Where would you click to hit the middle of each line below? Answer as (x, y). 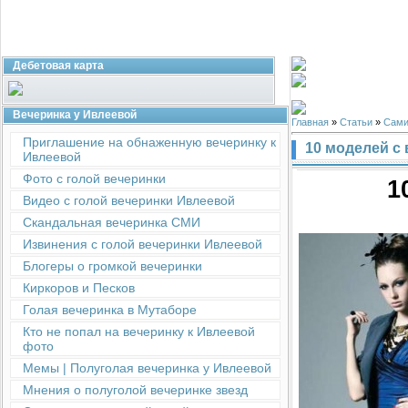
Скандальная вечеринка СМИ (112, 222)
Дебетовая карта (58, 66)
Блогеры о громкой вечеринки (112, 266)
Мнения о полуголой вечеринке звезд (135, 390)
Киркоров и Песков (79, 288)
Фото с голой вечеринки (94, 178)
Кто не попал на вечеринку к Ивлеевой (139, 331)
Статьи (356, 122)
